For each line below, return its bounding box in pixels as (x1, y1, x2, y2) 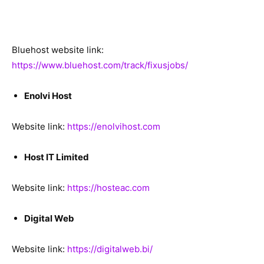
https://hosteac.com (67, 182, 150, 193)
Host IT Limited (24, 151, 89, 163)
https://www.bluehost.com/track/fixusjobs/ (12, 60, 188, 71)
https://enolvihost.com (67, 121, 160, 132)
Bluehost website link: (12, 44, 104, 55)
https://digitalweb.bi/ (67, 243, 153, 255)
